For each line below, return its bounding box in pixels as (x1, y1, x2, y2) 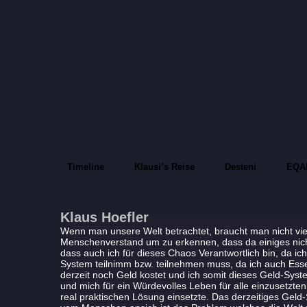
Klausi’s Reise (134, 162, 195, 172)
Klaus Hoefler (60, 210, 149, 225)
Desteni (225, 162, 257, 172)
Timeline (67, 162, 105, 172)
